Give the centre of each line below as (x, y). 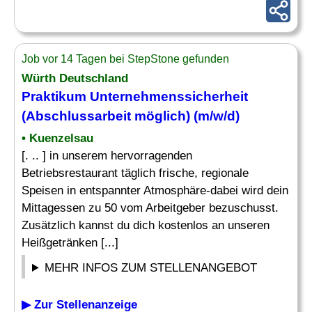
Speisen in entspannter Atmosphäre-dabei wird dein (155, 190)
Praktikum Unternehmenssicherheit (135, 96)
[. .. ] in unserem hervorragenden (107, 156)
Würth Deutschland (75, 78)
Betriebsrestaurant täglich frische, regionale (135, 173)
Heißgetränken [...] (70, 243)
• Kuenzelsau (57, 138)
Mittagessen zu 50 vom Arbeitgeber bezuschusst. (150, 208)
